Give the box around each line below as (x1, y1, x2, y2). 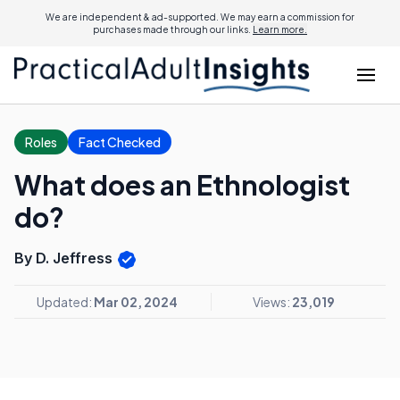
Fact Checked (79, 134, 161, 150)
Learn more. (253, 24, 307, 35)
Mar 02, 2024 (94, 293, 178, 310)
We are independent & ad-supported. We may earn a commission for (46, 12, 354, 22)
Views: (252, 293, 292, 310)
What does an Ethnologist (14, 168, 350, 202)
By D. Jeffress (14, 249, 116, 267)
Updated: (37, 293, 94, 310)
